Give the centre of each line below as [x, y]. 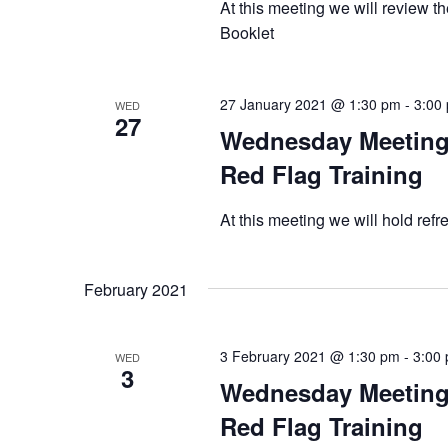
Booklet [246, 32]
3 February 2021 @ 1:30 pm [309, 355]
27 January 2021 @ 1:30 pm [310, 103]
